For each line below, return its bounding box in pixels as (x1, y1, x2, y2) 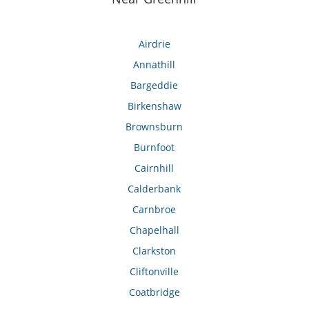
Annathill (133, 58, 176, 72)
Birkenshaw (127, 99, 181, 113)
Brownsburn (126, 120, 183, 134)
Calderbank (128, 182, 181, 196)
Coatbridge (128, 286, 180, 299)
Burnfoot (134, 141, 175, 154)
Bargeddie (130, 79, 179, 92)
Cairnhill (134, 161, 175, 175)
